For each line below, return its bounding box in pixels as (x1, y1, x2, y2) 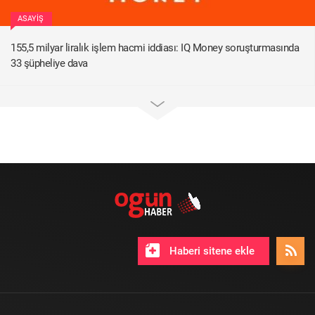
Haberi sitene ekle (167, 244, 255, 257)
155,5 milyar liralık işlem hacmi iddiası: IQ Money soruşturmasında (11, 41, 299, 54)
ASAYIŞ (18, 13, 44, 23)
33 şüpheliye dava (11, 56, 88, 70)
